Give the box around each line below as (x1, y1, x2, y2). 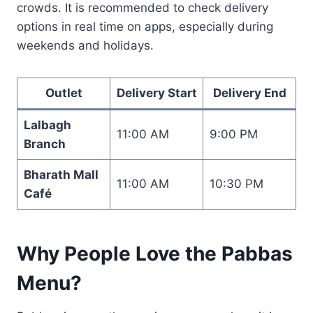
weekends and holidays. (17, 38, 154, 52)
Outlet (45, 85, 82, 100)
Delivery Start (116, 85, 197, 100)
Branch (23, 136, 66, 151)
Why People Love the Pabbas (17, 241, 293, 265)
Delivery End (212, 85, 286, 100)
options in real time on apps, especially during (17, 19, 273, 34)
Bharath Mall (23, 167, 99, 182)
